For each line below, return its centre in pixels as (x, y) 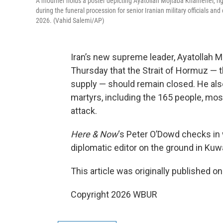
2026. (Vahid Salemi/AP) (70, 21)
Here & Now (94, 134)
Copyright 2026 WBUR (114, 195)
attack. (84, 111)
